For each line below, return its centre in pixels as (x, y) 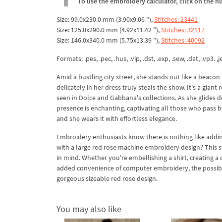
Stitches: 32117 (183, 29)
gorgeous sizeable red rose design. (107, 178)
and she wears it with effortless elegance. (117, 118)
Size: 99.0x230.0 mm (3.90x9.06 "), (105, 19)
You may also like (89, 209)
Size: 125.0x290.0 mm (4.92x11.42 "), (109, 29)
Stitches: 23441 (176, 19)
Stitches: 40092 (183, 40)
